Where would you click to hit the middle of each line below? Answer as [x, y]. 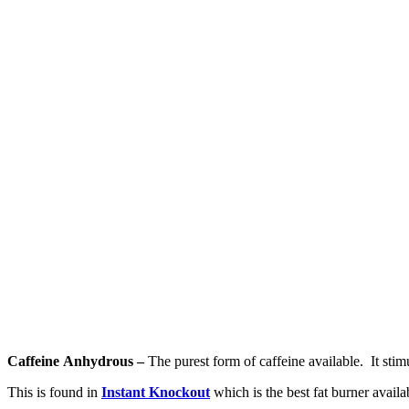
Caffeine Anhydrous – [78, 361]
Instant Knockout [156, 392]
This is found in [54, 392]
